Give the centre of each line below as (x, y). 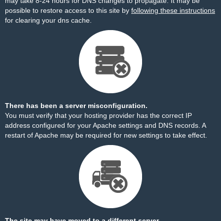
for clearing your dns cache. (48, 20)
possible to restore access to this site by (68, 10)
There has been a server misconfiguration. (76, 106)
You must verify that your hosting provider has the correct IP (98, 115)
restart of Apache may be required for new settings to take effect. (106, 135)
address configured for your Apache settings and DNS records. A (105, 125)
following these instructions (173, 10)
